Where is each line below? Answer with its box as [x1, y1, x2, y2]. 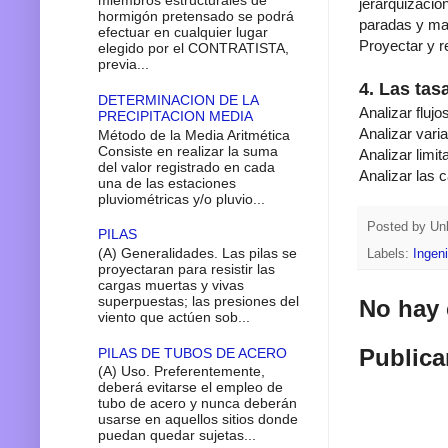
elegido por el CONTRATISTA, [97, 40, 289, 57]
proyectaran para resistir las [97, 260, 275, 277]
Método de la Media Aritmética [97, 126, 290, 143]
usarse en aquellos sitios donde [97, 411, 298, 428]
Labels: [367, 246, 413, 261]
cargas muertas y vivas [97, 276, 244, 293]
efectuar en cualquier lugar [97, 24, 268, 41]
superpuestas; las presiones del [97, 292, 299, 309]
